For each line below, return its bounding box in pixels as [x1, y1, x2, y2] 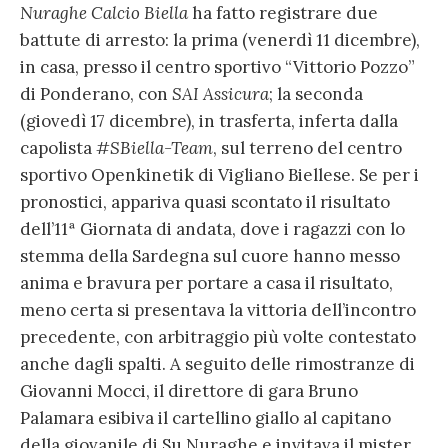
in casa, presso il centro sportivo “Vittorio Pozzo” [20, 56, 415, 79]
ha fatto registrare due [188, 2, 378, 25]
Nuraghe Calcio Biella [20, 2, 188, 25]
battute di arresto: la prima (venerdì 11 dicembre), [20, 29, 420, 52]
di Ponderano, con [20, 83, 172, 106]
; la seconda [269, 83, 363, 106]
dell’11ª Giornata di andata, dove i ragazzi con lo [20, 218, 405, 241]
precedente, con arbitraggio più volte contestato [20, 326, 416, 349]
